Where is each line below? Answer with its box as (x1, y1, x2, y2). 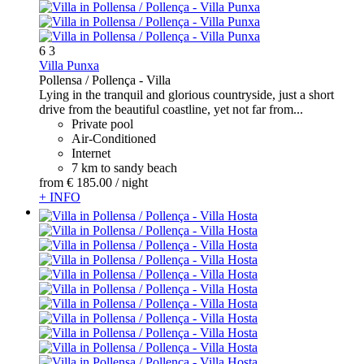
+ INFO (39, 190, 80, 205)
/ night (115, 175, 148, 190)
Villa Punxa (39, 58, 99, 73)
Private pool (71, 117, 133, 132)
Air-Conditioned (71, 132, 156, 146)
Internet (71, 146, 110, 161)
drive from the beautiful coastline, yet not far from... (39, 102, 303, 117)
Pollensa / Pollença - (39, 73, 146, 88)
